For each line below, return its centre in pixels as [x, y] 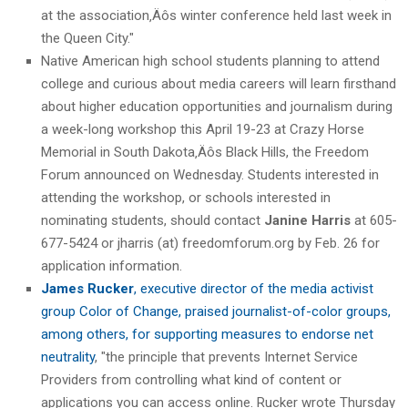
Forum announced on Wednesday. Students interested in [210, 174]
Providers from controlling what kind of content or [191, 379]
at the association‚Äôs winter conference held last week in [216, 15]
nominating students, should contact [153, 220]
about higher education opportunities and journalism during [217, 106]
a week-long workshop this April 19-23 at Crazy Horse [203, 129]
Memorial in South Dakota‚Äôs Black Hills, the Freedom [205, 152]
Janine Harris [307, 220]
